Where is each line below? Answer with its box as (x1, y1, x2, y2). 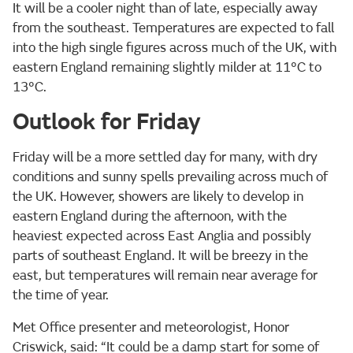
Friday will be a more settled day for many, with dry (13, 148, 318, 165)
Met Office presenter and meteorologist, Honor (13, 318, 289, 336)
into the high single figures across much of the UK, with (13, 39, 336, 56)
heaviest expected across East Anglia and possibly (13, 227, 311, 244)
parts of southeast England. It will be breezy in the (13, 247, 308, 264)
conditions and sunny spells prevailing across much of (13, 168, 328, 185)
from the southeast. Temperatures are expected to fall (13, 19, 334, 36)
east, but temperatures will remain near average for (13, 266, 318, 284)
